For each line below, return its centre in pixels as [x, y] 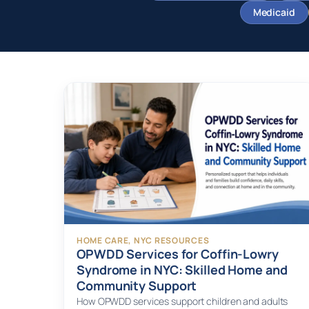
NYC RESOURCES [171, 241]
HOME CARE [103, 241]
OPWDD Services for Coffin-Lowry [178, 254]
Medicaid [274, 12]
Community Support [137, 286]
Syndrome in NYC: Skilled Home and [182, 270]
